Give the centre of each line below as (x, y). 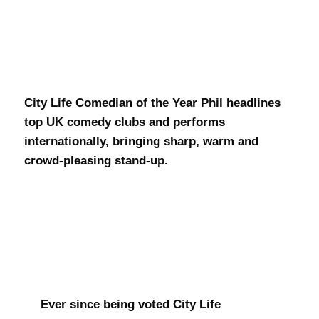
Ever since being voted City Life (130, 304)
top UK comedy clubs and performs (125, 122)
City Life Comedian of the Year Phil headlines (153, 103)
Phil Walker (111, 58)
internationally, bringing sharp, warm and (142, 142)
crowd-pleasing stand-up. (96, 161)
